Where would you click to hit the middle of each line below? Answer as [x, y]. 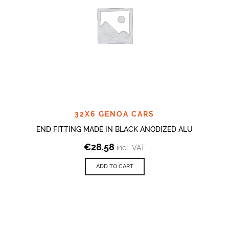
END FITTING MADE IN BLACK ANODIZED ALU [114, 129]
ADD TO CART [114, 166]
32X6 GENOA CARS [114, 114]
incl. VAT [131, 147]
